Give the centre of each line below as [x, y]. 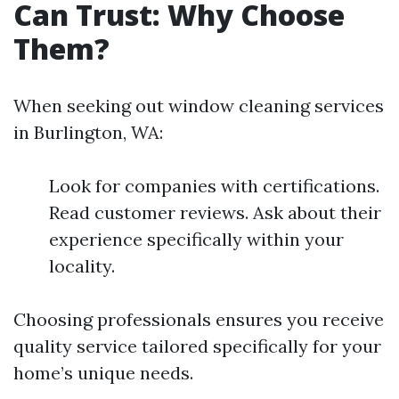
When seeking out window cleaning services [199, 106]
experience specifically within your [196, 239]
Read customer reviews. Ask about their [215, 212]
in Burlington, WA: [88, 132]
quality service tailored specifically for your [197, 346]
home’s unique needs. [103, 373]
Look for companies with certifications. [214, 186]
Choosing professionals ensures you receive [199, 319]
